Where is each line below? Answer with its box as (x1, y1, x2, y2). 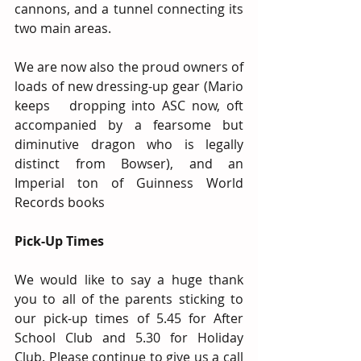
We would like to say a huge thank (15, 271, 243, 288)
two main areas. (15, 19, 111, 37)
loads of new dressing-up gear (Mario (15, 77, 243, 95)
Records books (15, 193, 105, 211)
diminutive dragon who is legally (15, 135, 243, 153)
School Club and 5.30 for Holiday (15, 329, 243, 346)
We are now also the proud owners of (15, 58, 243, 76)
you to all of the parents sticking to (15, 290, 243, 308)
